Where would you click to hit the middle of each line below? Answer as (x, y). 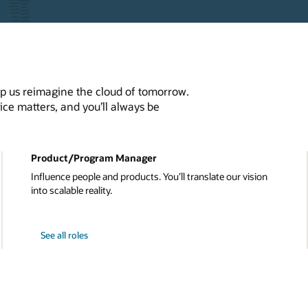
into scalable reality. (71, 190)
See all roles (64, 235)
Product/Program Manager (93, 158)
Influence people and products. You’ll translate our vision (149, 177)
